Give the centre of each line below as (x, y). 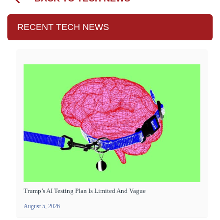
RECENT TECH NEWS (63, 27)
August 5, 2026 (42, 206)
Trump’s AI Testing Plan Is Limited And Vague (85, 191)
